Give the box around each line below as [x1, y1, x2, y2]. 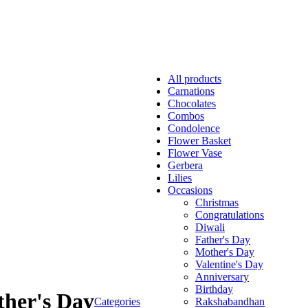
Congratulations [195, 208, 264, 221]
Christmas [195, 196, 239, 208]
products [184, 72, 221, 85]
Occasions [168, 184, 212, 196]
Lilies [168, 171, 192, 184]
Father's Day [195, 233, 250, 245]
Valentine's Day [195, 258, 263, 270]
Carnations [168, 85, 214, 97]
